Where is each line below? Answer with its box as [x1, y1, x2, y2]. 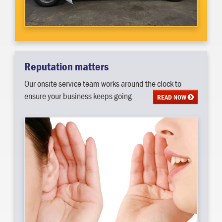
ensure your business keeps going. [24, 90, 134, 102]
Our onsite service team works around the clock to [24, 77, 181, 89]
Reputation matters [24, 59, 112, 73]
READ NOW [157, 92, 188, 102]
